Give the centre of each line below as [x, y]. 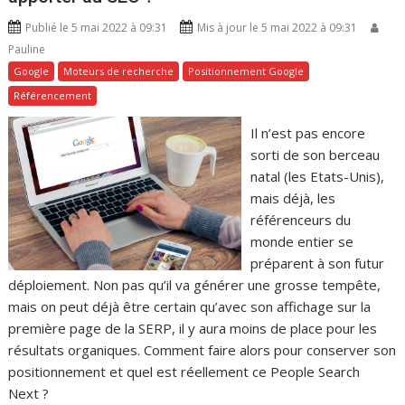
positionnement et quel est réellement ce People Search [184, 371]
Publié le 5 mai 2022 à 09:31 [97, 27]
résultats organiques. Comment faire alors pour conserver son [202, 349]
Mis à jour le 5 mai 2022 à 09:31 [278, 27]
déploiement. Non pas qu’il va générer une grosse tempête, [195, 284]
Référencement [53, 95]
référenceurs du [300, 219]
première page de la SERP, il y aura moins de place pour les [193, 328]
